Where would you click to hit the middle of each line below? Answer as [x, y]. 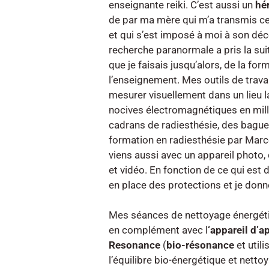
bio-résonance [201, 245]
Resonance [136, 245]
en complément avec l [159, 230]
